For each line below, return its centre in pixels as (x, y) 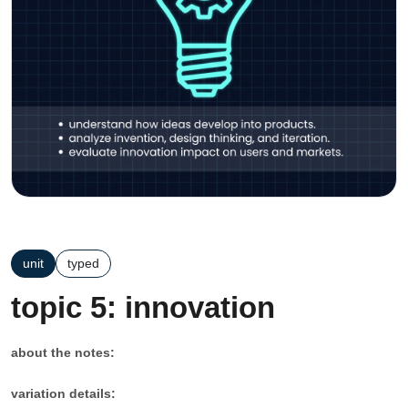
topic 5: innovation (143, 307)
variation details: (63, 393)
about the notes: (63, 352)
